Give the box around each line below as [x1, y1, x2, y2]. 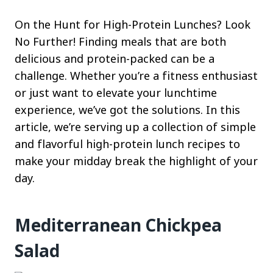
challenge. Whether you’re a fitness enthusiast [15, 68, 258, 83]
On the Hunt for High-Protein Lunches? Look [15, 16, 250, 32]
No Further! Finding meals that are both [15, 34, 226, 49]
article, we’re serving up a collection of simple [15, 119, 256, 134]
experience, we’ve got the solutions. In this [15, 102, 240, 117]
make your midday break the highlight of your [15, 153, 258, 168]
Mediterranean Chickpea [15, 213, 222, 236]
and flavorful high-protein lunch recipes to [15, 136, 240, 151]
